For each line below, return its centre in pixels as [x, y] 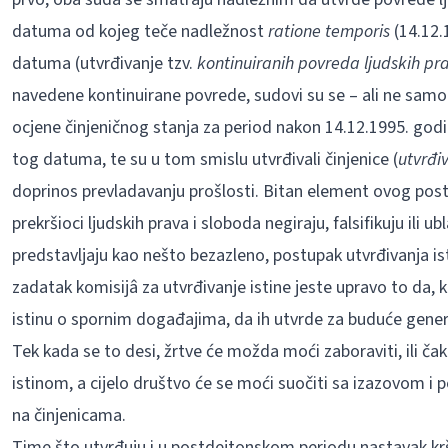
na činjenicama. [68, 415]
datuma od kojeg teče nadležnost [139, 31]
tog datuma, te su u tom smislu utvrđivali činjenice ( [204, 159]
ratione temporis [330, 31]
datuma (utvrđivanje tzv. [104, 63]
